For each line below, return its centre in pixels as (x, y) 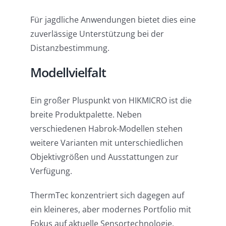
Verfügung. (51, 171)
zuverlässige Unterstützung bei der (97, 34)
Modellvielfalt (68, 72)
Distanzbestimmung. (70, 48)
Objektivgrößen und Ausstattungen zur (104, 157)
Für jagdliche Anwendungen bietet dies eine (113, 20)
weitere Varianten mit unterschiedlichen (106, 143)
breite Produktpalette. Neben (86, 115)
